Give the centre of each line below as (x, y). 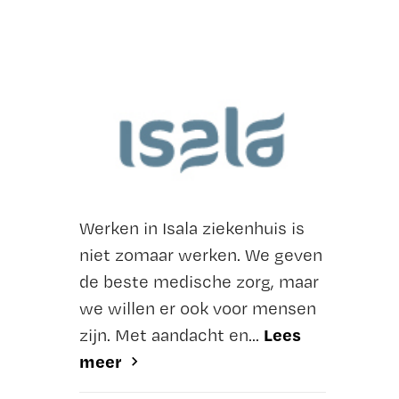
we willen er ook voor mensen (197, 309)
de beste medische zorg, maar (199, 282)
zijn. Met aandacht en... (171, 335)
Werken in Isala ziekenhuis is (191, 228)
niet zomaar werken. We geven (200, 255)
